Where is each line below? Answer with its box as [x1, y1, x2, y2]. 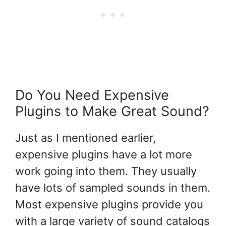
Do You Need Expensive [15, 87, 169, 104]
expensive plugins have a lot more [15, 148, 192, 161]
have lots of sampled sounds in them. [15, 181, 210, 195]
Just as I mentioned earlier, [15, 131, 156, 145]
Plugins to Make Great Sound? [15, 103, 209, 120]
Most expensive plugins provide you [15, 198, 203, 211]
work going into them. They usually [15, 164, 197, 178]
